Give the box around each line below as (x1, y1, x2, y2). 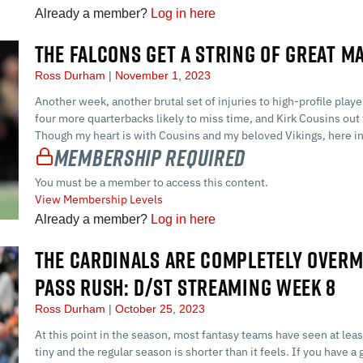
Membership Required (53, 140, 246, 174)
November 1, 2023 (111, 68, 211, 82)
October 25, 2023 (111, 302, 205, 316)
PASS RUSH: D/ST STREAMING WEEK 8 (34, 271, 337, 305)
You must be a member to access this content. (34, 175, 268, 190)
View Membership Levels (34, 192, 163, 207)
